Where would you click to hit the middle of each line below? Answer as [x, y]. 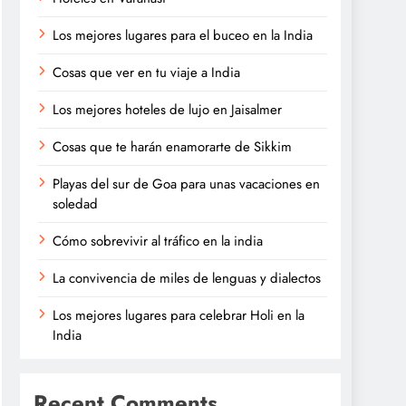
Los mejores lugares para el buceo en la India [183, 35]
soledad [75, 204]
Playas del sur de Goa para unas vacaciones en [186, 184]
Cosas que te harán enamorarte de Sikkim [172, 147]
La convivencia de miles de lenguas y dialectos [187, 278]
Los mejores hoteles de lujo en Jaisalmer [167, 110]
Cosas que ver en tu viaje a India [146, 72]
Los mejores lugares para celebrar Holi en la [179, 315]
